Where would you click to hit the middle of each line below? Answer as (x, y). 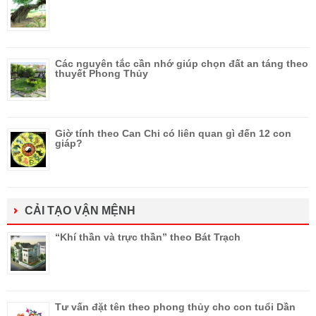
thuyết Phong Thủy (102, 74)
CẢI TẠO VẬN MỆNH (80, 211)
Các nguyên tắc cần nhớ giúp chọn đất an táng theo (182, 64)
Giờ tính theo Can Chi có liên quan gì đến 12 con (173, 134)
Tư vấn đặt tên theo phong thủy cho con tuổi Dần (175, 307)
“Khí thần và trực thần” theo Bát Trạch (148, 237)
